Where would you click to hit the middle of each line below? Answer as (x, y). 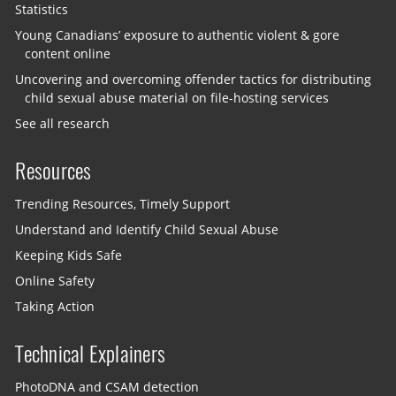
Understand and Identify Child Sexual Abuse (147, 229)
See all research (63, 123)
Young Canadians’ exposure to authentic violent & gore (178, 35)
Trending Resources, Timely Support (123, 204)
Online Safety (55, 281)
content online (68, 53)
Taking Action (55, 306)
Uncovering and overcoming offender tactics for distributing (194, 79)
